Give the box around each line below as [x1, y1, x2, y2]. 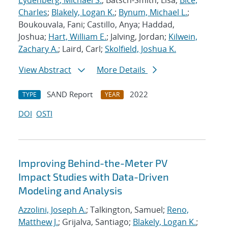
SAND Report [47, 89, 93, 100]
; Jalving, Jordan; [106, 31, 168, 43]
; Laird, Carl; [58, 43, 105, 55]
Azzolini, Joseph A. [18, 204, 86, 216]
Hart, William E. [48, 31, 106, 43]
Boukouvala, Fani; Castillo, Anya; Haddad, [18, 19, 175, 31]
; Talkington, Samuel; [86, 204, 167, 216]
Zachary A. [18, 43, 58, 55]
